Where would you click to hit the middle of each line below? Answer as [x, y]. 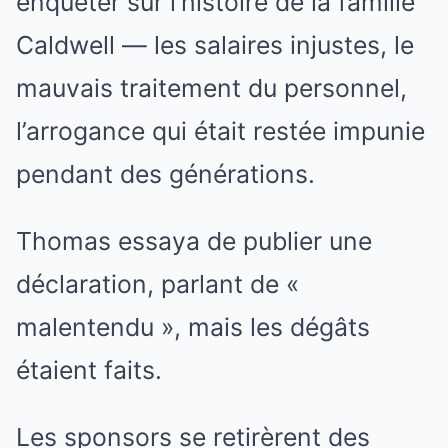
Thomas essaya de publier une [194, 241]
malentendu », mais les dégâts [193, 327]
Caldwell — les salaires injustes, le [215, 45]
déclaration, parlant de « [157, 284]
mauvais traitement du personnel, [211, 88]
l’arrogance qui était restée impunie [220, 131]
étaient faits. [89, 370]
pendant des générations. [165, 174]
